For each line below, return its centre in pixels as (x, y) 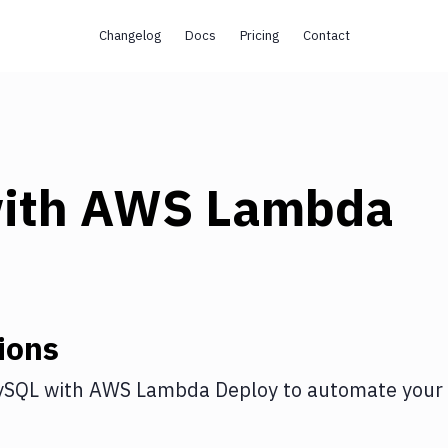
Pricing (259, 35)
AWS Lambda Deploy (183, 389)
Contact (326, 35)
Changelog (129, 35)
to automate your (360, 389)
